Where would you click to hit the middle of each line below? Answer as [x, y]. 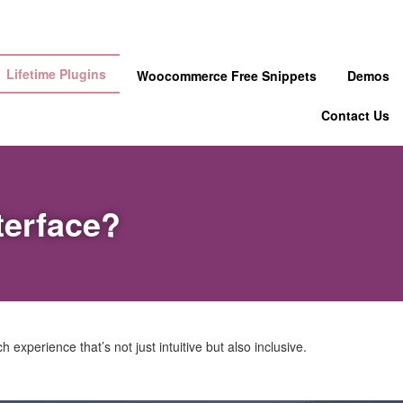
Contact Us [355, 115]
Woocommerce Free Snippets [227, 76]
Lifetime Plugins [56, 74]
